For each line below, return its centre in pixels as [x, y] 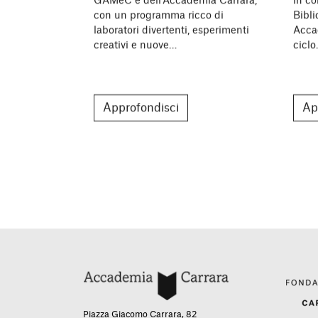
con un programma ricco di [159, 15]
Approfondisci [141, 108]
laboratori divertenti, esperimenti [171, 30]
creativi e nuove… [135, 45]
